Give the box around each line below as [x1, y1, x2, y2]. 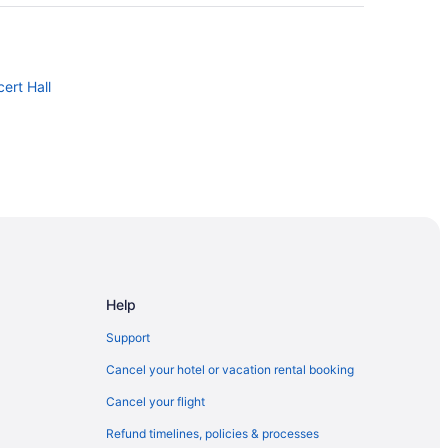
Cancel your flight [106, 393, 205, 409]
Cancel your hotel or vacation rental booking [106, 361, 354, 377]
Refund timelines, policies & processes [106, 425, 319, 441]
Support [106, 329, 150, 345]
